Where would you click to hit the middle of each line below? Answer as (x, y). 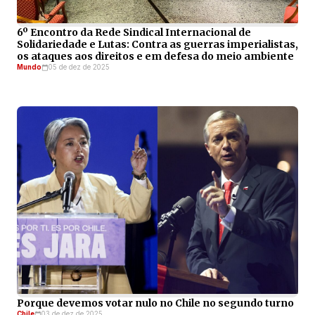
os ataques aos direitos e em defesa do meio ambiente (155, 56)
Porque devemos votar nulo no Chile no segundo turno (155, 303)
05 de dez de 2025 (79, 67)
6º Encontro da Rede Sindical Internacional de (134, 32)
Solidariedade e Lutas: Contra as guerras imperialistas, (157, 44)
